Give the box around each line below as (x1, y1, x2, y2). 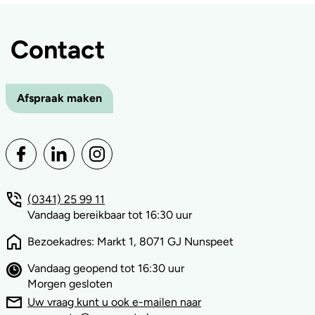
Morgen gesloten (27, 277, 112, 290)
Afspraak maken (17, 91, 102, 105)
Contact (11, 34, 105, 65)
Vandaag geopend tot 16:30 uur (27, 262, 184, 275)
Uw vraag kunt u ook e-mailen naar (27, 295, 201, 309)
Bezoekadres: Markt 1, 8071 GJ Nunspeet (27, 235, 233, 248)
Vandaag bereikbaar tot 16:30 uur (27, 208, 192, 221)
